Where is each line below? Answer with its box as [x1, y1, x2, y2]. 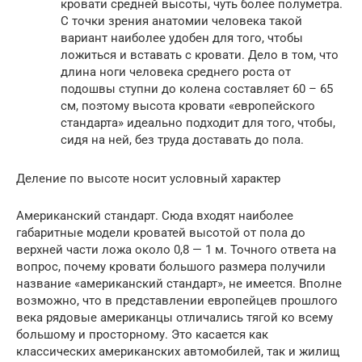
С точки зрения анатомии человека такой [61, 14, 302, 29]
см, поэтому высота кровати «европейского [61, 99, 315, 114]
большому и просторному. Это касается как [16, 327, 268, 343]
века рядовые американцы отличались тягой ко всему [16, 310, 333, 326]
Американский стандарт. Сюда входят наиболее [16, 208, 293, 224]
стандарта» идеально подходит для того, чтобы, [61, 116, 335, 131]
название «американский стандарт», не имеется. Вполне [16, 276, 342, 292]
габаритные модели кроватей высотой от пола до [16, 225, 305, 241]
